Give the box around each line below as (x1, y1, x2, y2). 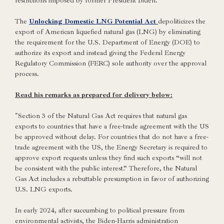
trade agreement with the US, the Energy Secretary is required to (15, 143, 207, 151)
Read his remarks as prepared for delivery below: (15, 90, 172, 99)
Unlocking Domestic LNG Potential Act (29, 17, 156, 25)
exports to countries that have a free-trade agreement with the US (15, 122, 209, 130)
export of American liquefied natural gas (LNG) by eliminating (15, 27, 200, 36)
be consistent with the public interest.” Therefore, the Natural (15, 164, 197, 172)
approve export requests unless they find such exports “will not (15, 153, 202, 162)
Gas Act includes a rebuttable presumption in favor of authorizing (15, 174, 209, 183)
